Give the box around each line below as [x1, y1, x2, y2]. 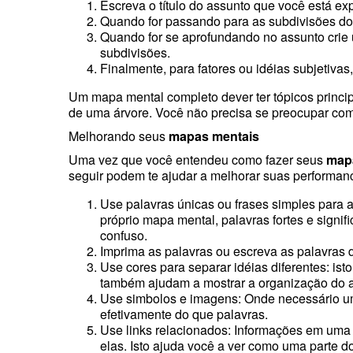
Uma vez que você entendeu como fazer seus [69, 150, 326, 169]
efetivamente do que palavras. [100, 304, 268, 323]
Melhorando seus [69, 126, 169, 145]
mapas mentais [169, 126, 259, 145]
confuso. [100, 225, 147, 244]
